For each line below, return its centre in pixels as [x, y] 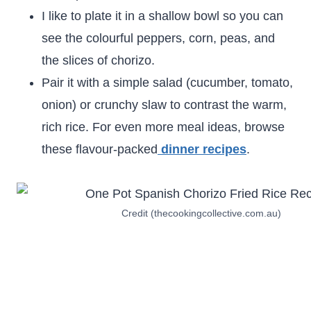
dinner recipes [204, 149]
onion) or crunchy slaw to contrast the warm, [164, 105]
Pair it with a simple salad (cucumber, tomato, [167, 83]
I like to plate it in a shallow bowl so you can [162, 16]
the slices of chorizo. [98, 60]
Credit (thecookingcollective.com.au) [201, 213]
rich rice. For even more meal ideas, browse [163, 127]
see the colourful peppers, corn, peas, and [158, 38]
